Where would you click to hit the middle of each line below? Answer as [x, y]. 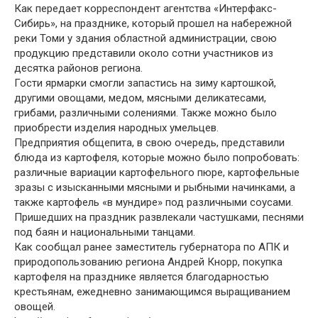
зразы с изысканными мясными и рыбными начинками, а [155, 187]
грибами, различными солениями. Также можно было [146, 113]
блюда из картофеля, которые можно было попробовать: [157, 158]
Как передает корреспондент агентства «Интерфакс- [146, 9]
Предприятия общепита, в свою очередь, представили [149, 143]
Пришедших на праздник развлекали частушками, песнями [159, 217]
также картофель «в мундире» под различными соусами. [154, 202]
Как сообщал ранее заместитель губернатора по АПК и [152, 247]
